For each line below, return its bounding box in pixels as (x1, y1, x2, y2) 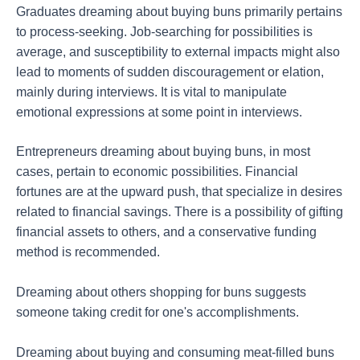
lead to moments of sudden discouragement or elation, (16, 64, 324, 79)
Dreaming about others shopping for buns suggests (16, 285, 306, 300)
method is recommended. (16, 245, 160, 260)
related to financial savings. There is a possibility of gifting (16, 205, 343, 219)
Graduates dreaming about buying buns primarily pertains (16, 4, 342, 18)
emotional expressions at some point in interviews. (16, 104, 302, 119)
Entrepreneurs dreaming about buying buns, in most (16, 145, 310, 159)
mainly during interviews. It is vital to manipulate (16, 84, 287, 99)
